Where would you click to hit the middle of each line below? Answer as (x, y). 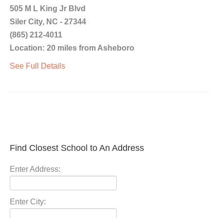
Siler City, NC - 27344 (48, 22)
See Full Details (37, 66)
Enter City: (28, 202)
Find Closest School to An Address (77, 148)
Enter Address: (35, 169)
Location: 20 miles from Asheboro (72, 48)
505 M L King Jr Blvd (48, 9)
